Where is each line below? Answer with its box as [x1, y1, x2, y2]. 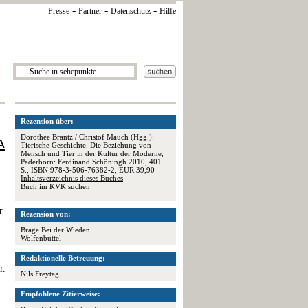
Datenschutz [111, 6, 151, 16]
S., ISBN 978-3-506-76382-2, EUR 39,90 [21, 166, 155, 174]
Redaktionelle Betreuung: [21, 254, 105, 262]
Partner [78, 6, 102, 16]
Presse [48, 6, 69, 16]
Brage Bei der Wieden [21, 225, 90, 234]
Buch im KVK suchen [21, 182, 90, 190]
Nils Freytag [21, 269, 59, 278]
